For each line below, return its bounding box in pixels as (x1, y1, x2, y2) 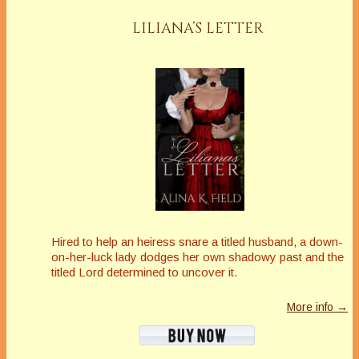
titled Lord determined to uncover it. (51, 264, 237, 279)
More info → (287, 300, 348, 313)
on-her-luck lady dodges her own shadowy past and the (51, 249, 344, 264)
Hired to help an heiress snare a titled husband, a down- (51, 234, 343, 248)
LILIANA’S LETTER (131, 18, 264, 39)
